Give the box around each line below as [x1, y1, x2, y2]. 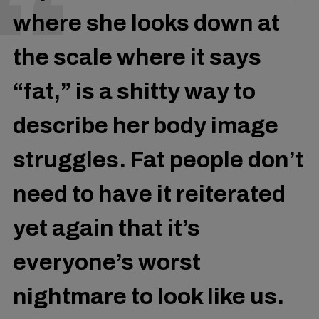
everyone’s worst [13, 249, 201, 275]
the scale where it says [13, 44, 261, 70]
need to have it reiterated [13, 181, 286, 206]
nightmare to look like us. [13, 283, 284, 309]
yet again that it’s [13, 215, 200, 241]
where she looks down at [13, 10, 280, 36]
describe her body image [13, 113, 278, 138]
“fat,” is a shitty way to [13, 78, 256, 104]
